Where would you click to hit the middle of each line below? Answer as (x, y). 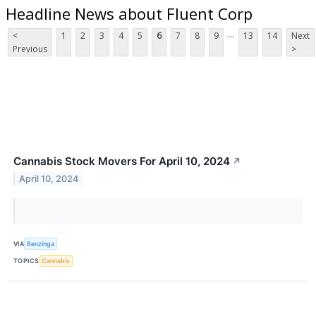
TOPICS (26, 261)
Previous (30, 49)
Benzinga (41, 243)
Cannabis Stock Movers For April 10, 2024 (122, 162)
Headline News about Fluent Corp (129, 13)
